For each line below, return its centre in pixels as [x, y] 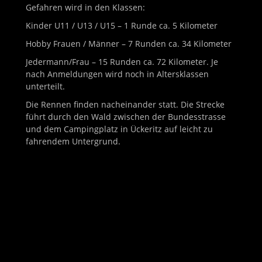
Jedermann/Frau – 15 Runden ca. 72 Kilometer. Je [122, 62]
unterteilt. [45, 87]
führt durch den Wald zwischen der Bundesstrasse [126, 117]
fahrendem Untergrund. [73, 142]
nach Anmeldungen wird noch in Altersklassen [117, 74]
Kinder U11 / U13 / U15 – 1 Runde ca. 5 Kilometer [122, 26]
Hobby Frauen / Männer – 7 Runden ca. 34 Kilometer [129, 44]
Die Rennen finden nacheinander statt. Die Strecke [125, 105]
